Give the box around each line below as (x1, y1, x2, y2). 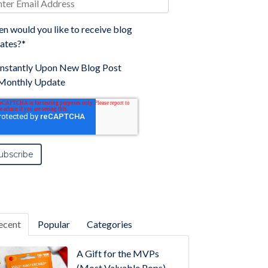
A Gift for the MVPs (76, 248, 159, 259)
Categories (87, 218, 133, 230)
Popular (38, 218, 71, 230)
